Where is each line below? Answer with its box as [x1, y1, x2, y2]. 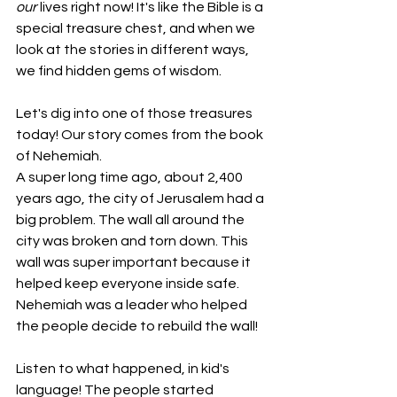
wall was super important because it [16, 254, 253, 269]
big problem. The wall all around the [16, 212, 247, 227]
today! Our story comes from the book [16, 127, 266, 142]
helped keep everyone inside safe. [16, 276, 242, 291]
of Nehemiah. [16, 148, 102, 163]
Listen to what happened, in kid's [16, 361, 232, 376]
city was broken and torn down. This [16, 233, 251, 248]
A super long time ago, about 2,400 [16, 169, 245, 184]
